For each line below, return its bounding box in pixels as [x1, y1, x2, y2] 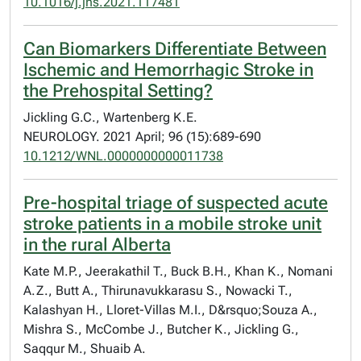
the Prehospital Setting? [23, 81, 213, 101]
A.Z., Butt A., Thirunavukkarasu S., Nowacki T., [23, 283, 293, 298]
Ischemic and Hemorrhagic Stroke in [23, 60, 313, 80]
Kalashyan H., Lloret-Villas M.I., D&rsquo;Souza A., [23, 302, 317, 317]
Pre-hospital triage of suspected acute [23, 193, 328, 213]
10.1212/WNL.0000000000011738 [23, 148, 223, 164]
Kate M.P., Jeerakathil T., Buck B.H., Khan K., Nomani [23, 263, 333, 279]
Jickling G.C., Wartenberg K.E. [23, 110, 197, 125]
